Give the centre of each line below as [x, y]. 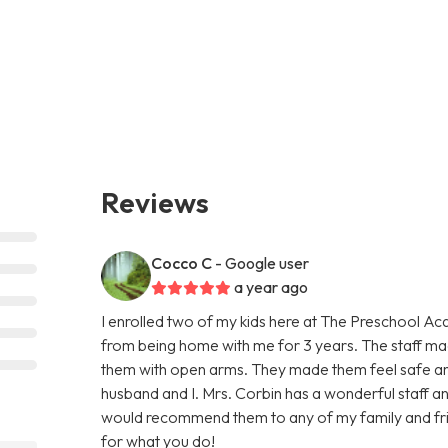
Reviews [155, 201]
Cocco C [182, 262]
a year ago [271, 286]
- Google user [262, 262]
